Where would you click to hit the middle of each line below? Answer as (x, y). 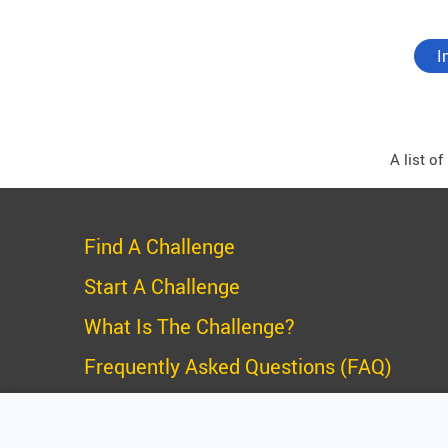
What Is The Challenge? (189, 326)
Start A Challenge (161, 286)
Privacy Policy (147, 406)
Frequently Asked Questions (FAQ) (237, 366)
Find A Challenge (159, 246)
